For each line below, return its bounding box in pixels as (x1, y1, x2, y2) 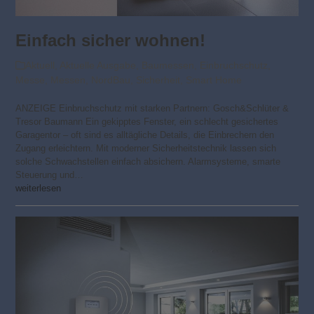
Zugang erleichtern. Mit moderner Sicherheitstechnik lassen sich (15, 143, 277, 154)
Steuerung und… (15, 170, 84, 181)
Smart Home (186, 74, 243, 86)
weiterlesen (15, 183, 62, 194)
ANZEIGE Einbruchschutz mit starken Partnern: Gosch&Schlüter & (15, 103, 289, 114)
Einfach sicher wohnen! (15, 31, 206, 50)
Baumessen (142, 60, 195, 71)
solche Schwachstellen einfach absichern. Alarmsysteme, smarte (15, 156, 281, 168)
